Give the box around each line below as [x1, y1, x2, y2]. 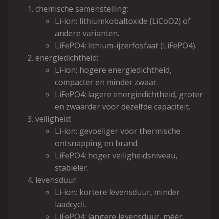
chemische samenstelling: [35, 3, 128, 14]
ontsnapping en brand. [55, 138, 139, 149]
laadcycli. [55, 199, 86, 210]
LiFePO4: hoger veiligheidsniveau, [55, 150, 177, 161]
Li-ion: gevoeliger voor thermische [55, 126, 180, 136]
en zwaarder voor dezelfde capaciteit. [55, 101, 190, 112]
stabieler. [55, 162, 88, 173]
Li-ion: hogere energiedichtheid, [55, 65, 172, 75]
